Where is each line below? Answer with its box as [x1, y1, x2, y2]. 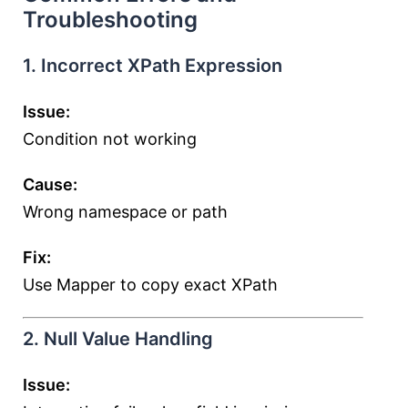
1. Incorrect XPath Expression [23, 55, 282, 76]
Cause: [23, 175, 77, 194]
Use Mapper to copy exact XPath [23, 275, 278, 294]
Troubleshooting [23, 6, 198, 33]
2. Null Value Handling [23, 328, 213, 350]
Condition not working [23, 129, 197, 148]
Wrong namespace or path [23, 202, 228, 221]
